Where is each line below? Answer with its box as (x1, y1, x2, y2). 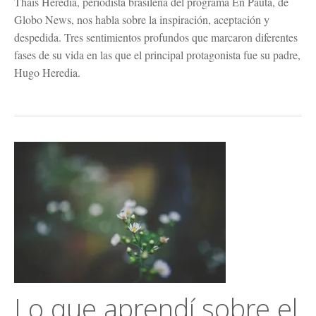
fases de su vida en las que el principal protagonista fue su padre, (14, 47, 300, 63)
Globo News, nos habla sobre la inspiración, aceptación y (14, 12, 269, 28)
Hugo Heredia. (14, 65, 80, 80)
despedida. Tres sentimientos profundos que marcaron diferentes (14, 30, 298, 45)
